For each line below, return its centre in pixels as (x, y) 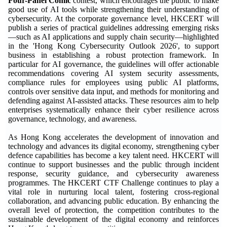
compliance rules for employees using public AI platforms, (113, 82)
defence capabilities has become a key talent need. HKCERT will (113, 155)
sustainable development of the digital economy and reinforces (113, 219)
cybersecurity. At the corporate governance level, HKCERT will (113, 18)
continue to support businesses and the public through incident (113, 164)
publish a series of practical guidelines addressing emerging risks (113, 27)
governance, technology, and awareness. (72, 119)
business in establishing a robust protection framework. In (113, 55)
